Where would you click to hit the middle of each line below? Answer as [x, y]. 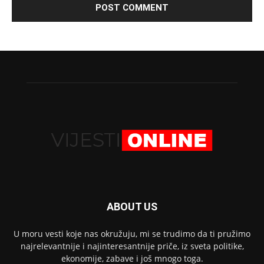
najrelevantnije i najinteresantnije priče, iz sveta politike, [132, 246]
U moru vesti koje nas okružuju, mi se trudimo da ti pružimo [132, 234]
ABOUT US [132, 207]
